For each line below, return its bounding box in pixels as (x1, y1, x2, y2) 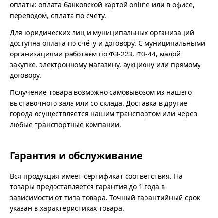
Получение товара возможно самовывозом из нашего (10, 88, 192, 97)
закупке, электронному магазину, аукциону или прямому (10, 60, 200, 70)
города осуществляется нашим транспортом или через (10, 109, 197, 119)
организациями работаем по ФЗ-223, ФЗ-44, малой (10, 49, 181, 59)
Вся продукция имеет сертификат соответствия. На (10, 171, 182, 181)
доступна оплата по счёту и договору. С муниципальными (10, 38, 205, 48)
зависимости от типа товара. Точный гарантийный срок (10, 193, 200, 202)
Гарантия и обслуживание (10, 149, 143, 163)
